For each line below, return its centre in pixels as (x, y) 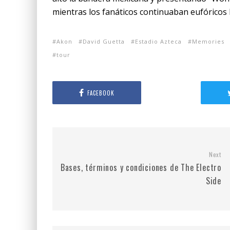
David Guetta (104, 41)
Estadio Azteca (158, 41)
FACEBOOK (101, 93)
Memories (208, 41)
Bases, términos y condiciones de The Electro (141, 167)
